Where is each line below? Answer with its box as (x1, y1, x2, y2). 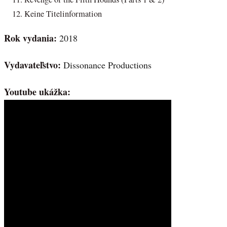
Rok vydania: (4, 31, 59, 45)
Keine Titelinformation (24, 8, 102, 20)
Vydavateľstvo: (4, 58, 63, 72)
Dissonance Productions (63, 59, 152, 71)
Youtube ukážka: (4, 85, 70, 98)
